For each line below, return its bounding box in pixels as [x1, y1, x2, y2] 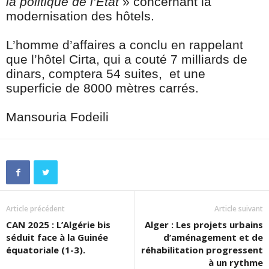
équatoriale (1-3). [6, 244, 85, 256]
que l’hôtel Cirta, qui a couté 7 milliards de [6, 52, 247, 67]
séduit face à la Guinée [6, 231, 108, 244]
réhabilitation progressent [141, 244, 263, 256]
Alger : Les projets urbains [145, 219, 263, 231]
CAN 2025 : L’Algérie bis [6, 219, 110, 231]
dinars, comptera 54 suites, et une [6, 67, 205, 81]
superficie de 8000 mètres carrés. [6, 81, 199, 95]
